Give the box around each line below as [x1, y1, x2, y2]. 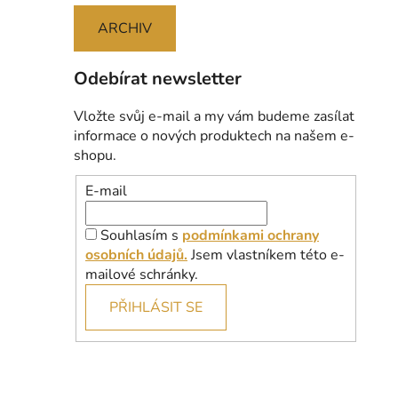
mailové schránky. [85, 264, 198, 284]
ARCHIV [98, 19, 152, 39]
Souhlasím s [100, 225, 182, 245]
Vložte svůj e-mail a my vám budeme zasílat [74, 107, 354, 127]
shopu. [74, 146, 116, 166]
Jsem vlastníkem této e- [187, 244, 345, 265]
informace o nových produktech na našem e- [74, 126, 354, 147]
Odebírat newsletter [74, 67, 242, 92]
